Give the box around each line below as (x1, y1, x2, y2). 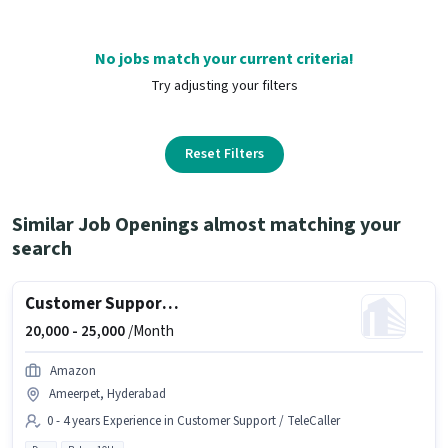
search (12, 234, 72, 263)
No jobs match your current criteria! (94, 47, 354, 70)
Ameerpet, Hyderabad (49, 384, 166, 403)
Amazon (50, 361, 96, 380)
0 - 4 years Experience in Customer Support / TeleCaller (47, 411, 340, 430)
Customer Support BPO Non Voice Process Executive (162, 291, 179, 316)
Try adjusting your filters (150, 75, 298, 96)
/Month (125, 320, 174, 342)
